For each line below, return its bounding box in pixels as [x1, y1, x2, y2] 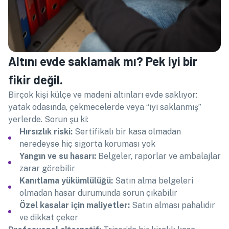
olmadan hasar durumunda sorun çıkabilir [19, 188, 177, 198]
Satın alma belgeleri [113, 176, 193, 186]
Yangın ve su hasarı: [19, 151, 96, 161]
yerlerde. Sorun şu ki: [8, 114, 88, 124]
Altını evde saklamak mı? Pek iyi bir [8, 54, 197, 68]
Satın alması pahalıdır [130, 200, 215, 210]
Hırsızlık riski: [19, 127, 73, 136]
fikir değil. [8, 72, 63, 87]
